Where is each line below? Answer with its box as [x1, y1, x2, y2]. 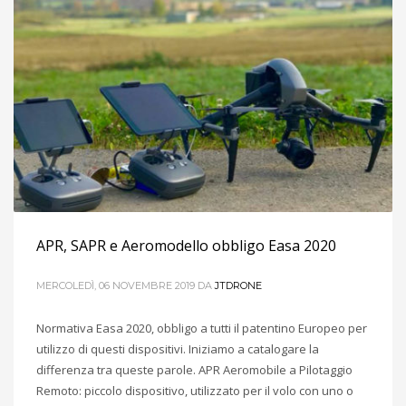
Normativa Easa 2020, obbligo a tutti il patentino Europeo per [36, 319, 367, 336]
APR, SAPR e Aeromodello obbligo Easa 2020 [36, 235, 336, 256]
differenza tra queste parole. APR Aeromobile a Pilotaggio [36, 361, 353, 378]
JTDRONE [215, 278, 262, 292]
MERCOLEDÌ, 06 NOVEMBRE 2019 [36, 278, 195, 292]
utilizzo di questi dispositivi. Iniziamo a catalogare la [36, 340, 319, 357]
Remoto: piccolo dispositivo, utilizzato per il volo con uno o [36, 382, 353, 399]
